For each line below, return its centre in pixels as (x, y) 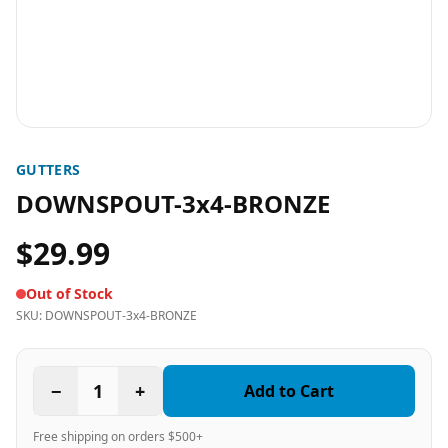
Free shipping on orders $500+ (118, 436)
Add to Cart (289, 391)
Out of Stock (69, 293)
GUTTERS (48, 169)
